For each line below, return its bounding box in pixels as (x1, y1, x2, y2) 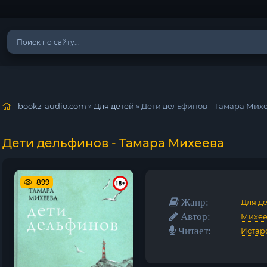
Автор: (178, 211, 210, 221)
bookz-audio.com (18, 101, 86, 111)
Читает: (176, 225, 211, 235)
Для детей (94, 101, 134, 111)
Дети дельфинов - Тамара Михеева (2, 136, 224, 150)
